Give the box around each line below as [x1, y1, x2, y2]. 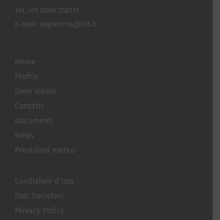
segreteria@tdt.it [39, 19, 96, 28]
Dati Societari [14, 191, 64, 200]
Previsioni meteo [14, 145, 75, 155]
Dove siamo [14, 86, 56, 96]
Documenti [14, 115, 54, 125]
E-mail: [14, 19, 40, 28]
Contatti [14, 101, 44, 110]
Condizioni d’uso [14, 176, 74, 186]
